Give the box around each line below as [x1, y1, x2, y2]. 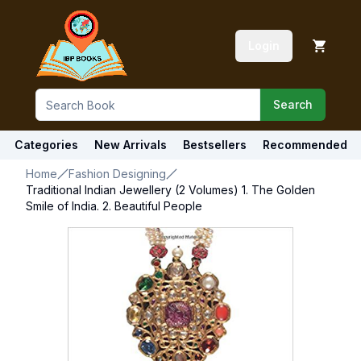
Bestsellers [182, 138, 247, 151]
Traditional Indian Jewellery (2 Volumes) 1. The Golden [26, 183, 315, 197]
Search [273, 98, 313, 111]
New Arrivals [93, 138, 167, 151]
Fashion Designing [68, 167, 166, 180]
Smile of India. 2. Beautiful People [26, 199, 202, 213]
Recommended [262, 138, 347, 151]
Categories [14, 138, 78, 151]
